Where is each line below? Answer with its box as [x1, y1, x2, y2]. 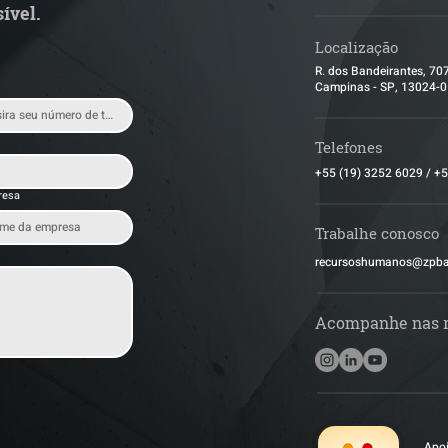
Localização [315, 37, 398, 58]
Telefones [315, 137, 383, 158]
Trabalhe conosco [315, 223, 439, 244]
